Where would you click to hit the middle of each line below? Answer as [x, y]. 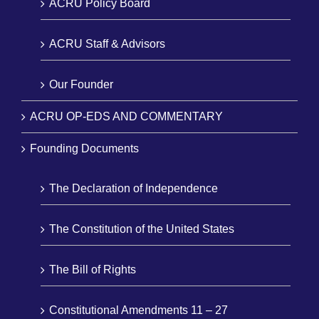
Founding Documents [84, 148]
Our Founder [81, 84]
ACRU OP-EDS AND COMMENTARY [126, 116]
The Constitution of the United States [142, 229]
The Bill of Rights [93, 269]
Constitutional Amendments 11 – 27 [138, 310]
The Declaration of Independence [134, 188]
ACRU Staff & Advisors [107, 43]
